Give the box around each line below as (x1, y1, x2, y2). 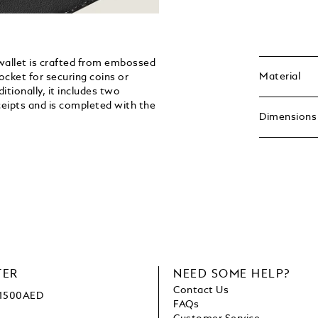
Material (259, 72, 300, 82)
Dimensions (259, 112, 317, 123)
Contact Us (173, 285, 229, 296)
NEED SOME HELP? (173, 269, 290, 281)
